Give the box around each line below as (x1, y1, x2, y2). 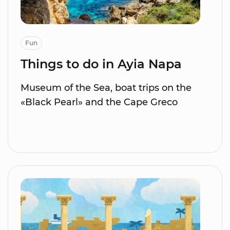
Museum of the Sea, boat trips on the (21, 82, 191, 93)
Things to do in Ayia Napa (21, 56, 182, 71)
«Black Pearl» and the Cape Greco (21, 96, 178, 108)
